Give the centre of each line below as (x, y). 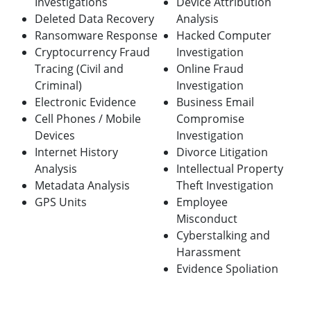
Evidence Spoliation (227, 269)
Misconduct (208, 219)
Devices (56, 136)
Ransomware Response (96, 36)
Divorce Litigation (222, 152)
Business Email (215, 102)
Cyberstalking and (223, 236)
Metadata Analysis (82, 186)
